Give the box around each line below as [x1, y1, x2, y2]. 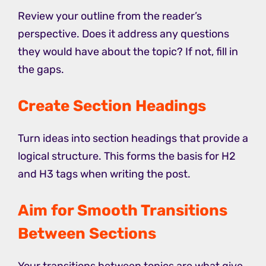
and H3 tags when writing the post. [18, 167, 191, 181]
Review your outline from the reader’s [18, 9, 202, 23]
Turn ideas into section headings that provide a [18, 132, 248, 145]
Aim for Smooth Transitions [18, 201, 227, 220]
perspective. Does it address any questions [18, 27, 229, 41]
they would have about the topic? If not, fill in [18, 45, 238, 59]
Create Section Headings [18, 97, 206, 116]
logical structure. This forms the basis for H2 [18, 150, 236, 163]
